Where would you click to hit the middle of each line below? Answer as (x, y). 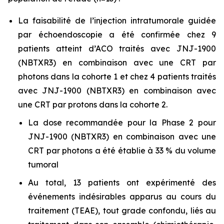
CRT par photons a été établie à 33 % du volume (122, 150)
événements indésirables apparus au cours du (122, 196)
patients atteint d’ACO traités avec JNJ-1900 (117, 48)
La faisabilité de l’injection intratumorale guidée (117, 20)
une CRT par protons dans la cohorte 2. (93, 104)
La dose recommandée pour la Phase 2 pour (122, 122)
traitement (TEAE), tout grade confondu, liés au (122, 210)
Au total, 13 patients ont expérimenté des (122, 182)
